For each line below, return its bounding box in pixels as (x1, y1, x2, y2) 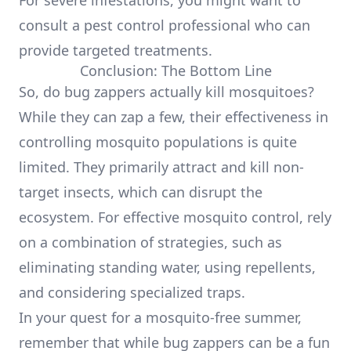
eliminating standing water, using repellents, (19, 258, 316, 277)
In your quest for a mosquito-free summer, (19, 308, 302, 327)
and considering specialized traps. (19, 283, 245, 302)
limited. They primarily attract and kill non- (19, 157, 304, 176)
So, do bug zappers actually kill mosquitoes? (19, 82, 314, 101)
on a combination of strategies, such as (19, 233, 282, 251)
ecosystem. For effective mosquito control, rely (19, 208, 331, 226)
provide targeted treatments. (19, 41, 212, 60)
